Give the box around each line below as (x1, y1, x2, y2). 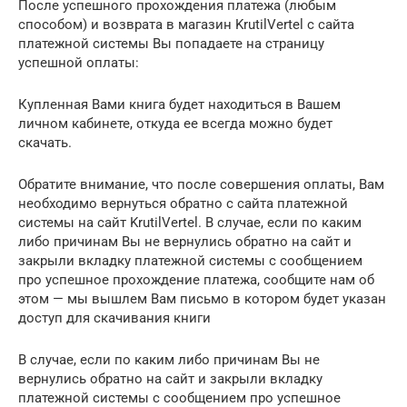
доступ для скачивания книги (18, 309, 211, 326)
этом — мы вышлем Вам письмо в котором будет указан (18, 290, 386, 307)
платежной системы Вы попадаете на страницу (18, 35, 324, 52)
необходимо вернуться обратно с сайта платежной (18, 194, 348, 212)
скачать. (18, 134, 72, 151)
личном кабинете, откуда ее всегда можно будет (18, 114, 333, 132)
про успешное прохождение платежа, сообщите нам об (18, 271, 374, 288)
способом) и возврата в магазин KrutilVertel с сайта (18, 15, 354, 33)
